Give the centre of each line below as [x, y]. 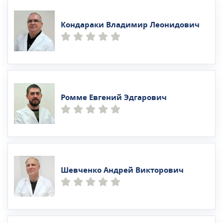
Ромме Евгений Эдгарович [114, 97]
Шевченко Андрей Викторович [122, 170]
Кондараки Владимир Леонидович [130, 25]
